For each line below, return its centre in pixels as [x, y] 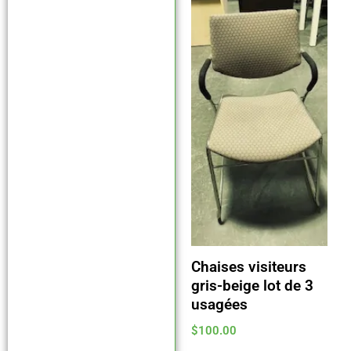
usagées [219, 304]
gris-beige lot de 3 [252, 286]
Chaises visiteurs [248, 267]
